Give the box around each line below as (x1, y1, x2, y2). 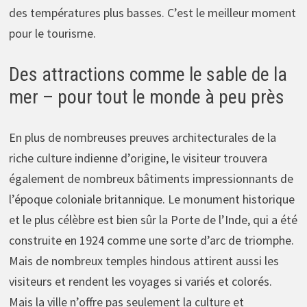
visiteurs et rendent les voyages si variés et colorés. (8, 273, 272, 290)
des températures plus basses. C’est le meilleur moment (8, 5, 296, 21)
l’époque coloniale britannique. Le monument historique (8, 191, 295, 208)
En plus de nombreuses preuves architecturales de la (8, 130, 276, 146)
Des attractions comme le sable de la (8, 63, 287, 86)
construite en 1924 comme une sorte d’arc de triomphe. (8, 232, 294, 249)
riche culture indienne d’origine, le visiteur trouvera (8, 150, 267, 167)
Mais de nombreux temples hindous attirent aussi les (8, 253, 279, 269)
